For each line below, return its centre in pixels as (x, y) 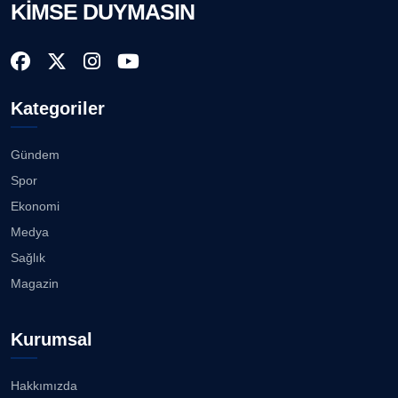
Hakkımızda (44, 386)
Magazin (35, 283)
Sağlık (28, 258)
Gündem (35, 155)
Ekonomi (35, 206)
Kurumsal (52, 339)
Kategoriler (58, 108)
